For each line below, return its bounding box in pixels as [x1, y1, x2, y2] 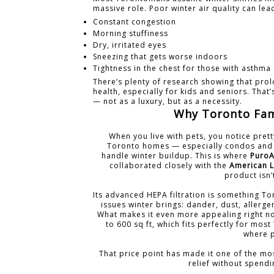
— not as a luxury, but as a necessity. [93, 95, 242, 106]
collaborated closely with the [109, 160, 230, 171]
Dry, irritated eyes [93, 39, 166, 50]
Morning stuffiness [93, 28, 168, 39]
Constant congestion [93, 16, 176, 27]
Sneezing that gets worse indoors [93, 51, 228, 62]
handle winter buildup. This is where [101, 150, 250, 161]
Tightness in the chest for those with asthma [93, 62, 271, 73]
